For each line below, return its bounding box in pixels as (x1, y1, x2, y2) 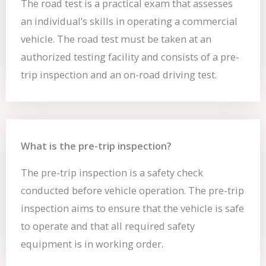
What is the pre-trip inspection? (21, 139, 172, 153)
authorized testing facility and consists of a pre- (21, 50, 239, 64)
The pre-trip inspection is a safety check (21, 166, 203, 180)
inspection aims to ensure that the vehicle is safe (21, 201, 244, 216)
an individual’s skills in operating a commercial (21, 14, 237, 28)
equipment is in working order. (21, 237, 163, 251)
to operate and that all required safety (21, 219, 195, 233)
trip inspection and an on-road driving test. (21, 68, 217, 82)
